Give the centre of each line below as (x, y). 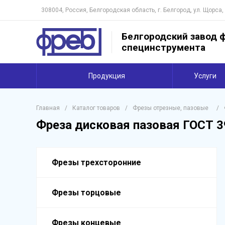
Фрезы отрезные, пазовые (171, 108)
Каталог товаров (96, 108)
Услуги (205, 76)
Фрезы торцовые (86, 193)
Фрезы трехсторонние (96, 162)
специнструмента (163, 47)
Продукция (107, 76)
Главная (48, 108)
